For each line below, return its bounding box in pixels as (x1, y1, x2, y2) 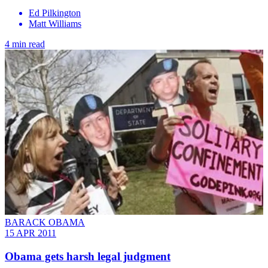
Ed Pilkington (29, 7, 81, 18)
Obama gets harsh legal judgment (5, 249, 170, 263)
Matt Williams (29, 18, 81, 29)
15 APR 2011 (5, 228, 56, 239)
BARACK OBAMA (5, 217, 85, 228)
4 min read (5, 38, 45, 49)
